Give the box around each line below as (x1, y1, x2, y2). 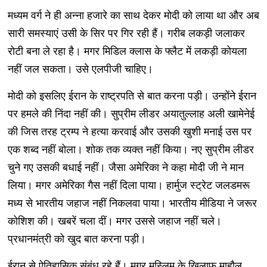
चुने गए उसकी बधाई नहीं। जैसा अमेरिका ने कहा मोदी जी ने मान (7, 161, 244, 173)
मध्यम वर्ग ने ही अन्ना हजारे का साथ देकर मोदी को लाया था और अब (7, 9, 259, 21)
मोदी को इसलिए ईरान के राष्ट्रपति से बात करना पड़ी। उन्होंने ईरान (7, 89, 256, 102)
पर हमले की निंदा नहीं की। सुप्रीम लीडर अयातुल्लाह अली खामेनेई (7, 107, 254, 120)
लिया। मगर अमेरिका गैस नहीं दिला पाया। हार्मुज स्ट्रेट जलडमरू (7, 179, 250, 191)
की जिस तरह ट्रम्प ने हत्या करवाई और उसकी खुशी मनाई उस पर (7, 125, 252, 138)
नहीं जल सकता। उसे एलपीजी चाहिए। (7, 63, 153, 75)
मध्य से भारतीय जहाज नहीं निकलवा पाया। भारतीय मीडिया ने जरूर (7, 197, 257, 209)
